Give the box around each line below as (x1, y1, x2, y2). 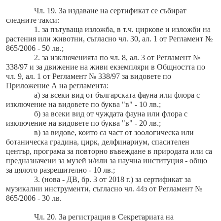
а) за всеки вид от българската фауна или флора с (34, 91, 200, 100)
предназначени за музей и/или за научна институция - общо (6, 156, 207, 165)
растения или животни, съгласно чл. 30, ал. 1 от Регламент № (6, 35, 213, 43)
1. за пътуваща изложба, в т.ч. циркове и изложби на (34, 25, 211, 34)
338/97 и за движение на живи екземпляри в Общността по (6, 63, 205, 72)
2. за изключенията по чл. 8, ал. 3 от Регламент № (34, 53, 200, 62)
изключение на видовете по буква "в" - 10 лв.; (6, 100, 161, 109)
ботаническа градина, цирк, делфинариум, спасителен (6, 138, 189, 147)
